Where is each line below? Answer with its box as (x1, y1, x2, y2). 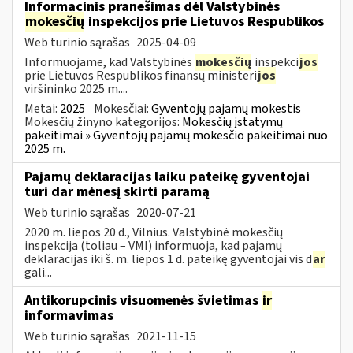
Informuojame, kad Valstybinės (24, 53, 195, 71)
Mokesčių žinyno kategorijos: (24, 113, 182, 131)
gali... (24, 263, 52, 281)
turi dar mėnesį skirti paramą (24, 181, 210, 202)
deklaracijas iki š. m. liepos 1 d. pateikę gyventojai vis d (24, 250, 312, 268)
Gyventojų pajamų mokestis (151, 99, 301, 117)
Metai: (24, 99, 60, 117)
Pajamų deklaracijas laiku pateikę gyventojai (24, 166, 310, 187)
